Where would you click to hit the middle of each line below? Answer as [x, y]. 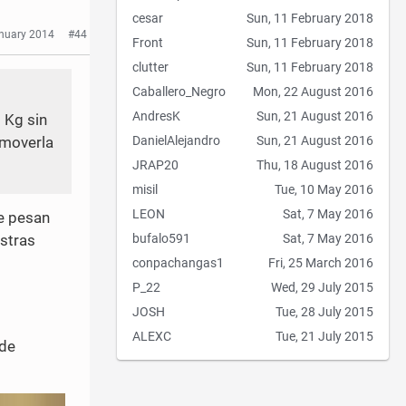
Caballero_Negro [179, 92]
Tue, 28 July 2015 [324, 312]
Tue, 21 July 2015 [324, 337]
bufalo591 [161, 239]
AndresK [156, 116]
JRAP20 [155, 165]
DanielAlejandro [176, 141]
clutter [150, 68]
